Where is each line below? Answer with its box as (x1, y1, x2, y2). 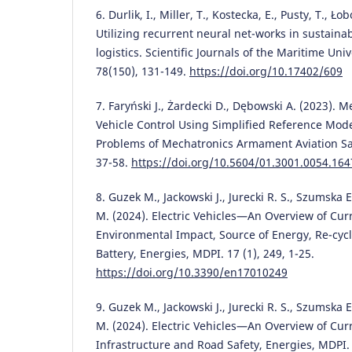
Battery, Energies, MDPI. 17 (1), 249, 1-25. (96, 245, 314, 261)
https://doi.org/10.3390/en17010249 (96, 264, 288, 280)
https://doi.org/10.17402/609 (189, 63, 343, 79)
